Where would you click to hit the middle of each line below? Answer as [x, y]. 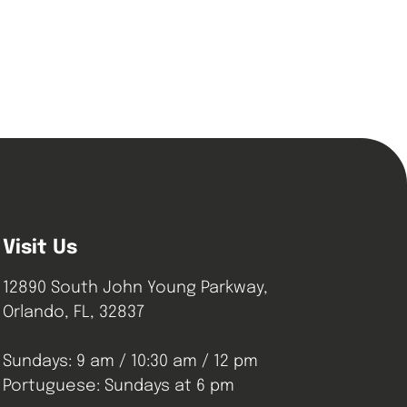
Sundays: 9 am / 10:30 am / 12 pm [131, 361]
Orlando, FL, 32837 [74, 312]
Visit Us [40, 248]
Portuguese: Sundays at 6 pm [119, 386]
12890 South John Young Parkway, [136, 288]
